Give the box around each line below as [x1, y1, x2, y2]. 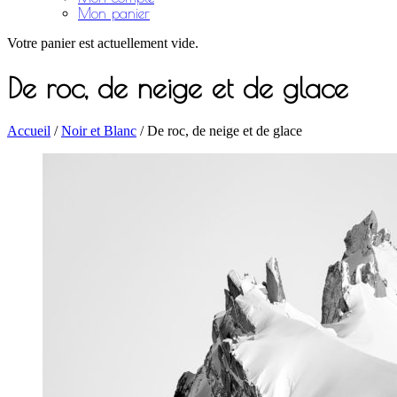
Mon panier [78, 5, 150, 22]
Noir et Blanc [61, 123, 136, 139]
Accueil [7, 123, 51, 139]
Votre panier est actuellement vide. [7, 35, 198, 51]
